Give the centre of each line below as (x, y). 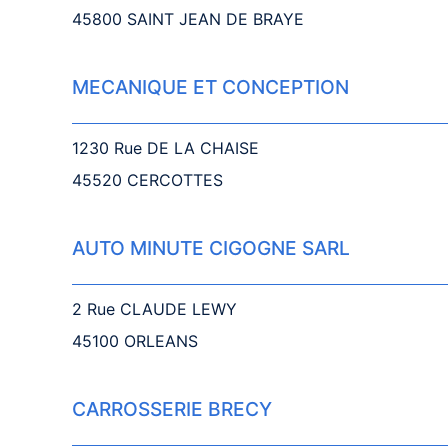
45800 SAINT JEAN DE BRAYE (188, 19)
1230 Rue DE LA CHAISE (165, 148)
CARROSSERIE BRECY (172, 409)
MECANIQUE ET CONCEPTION (210, 87)
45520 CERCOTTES (147, 180)
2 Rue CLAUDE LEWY (154, 309)
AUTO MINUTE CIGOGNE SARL (211, 248)
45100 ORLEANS (135, 341)
